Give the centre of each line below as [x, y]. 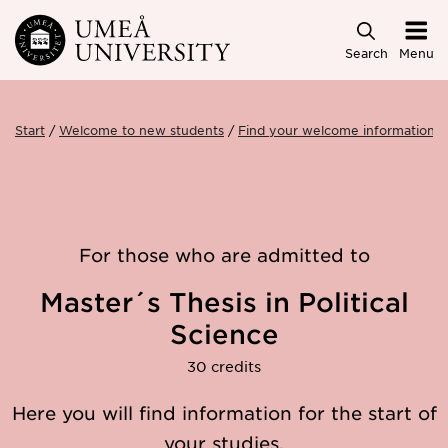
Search [366, 52]
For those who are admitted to [224, 255]
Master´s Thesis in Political [224, 302]
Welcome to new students [141, 129]
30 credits [224, 366]
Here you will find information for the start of [224, 413]
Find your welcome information [336, 129]
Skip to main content [103, 31]
